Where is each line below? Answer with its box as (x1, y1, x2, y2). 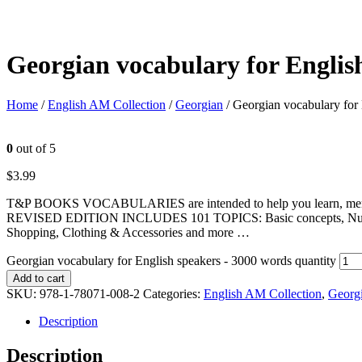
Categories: (143, 286, 204, 301)
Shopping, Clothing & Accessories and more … (6, 225, 250, 239)
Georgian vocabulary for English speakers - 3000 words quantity (6, 253, 336, 267)
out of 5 (13, 141, 56, 155)
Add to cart (13, 271, 65, 284)
